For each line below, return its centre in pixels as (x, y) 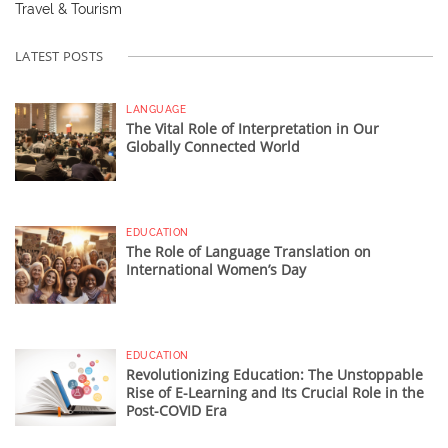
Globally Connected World (213, 147)
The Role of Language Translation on (248, 252)
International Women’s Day (216, 270)
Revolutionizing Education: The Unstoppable (274, 374)
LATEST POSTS (59, 56)
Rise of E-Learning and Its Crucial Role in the (275, 392)
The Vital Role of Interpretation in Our (252, 129)
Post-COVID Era (176, 410)
